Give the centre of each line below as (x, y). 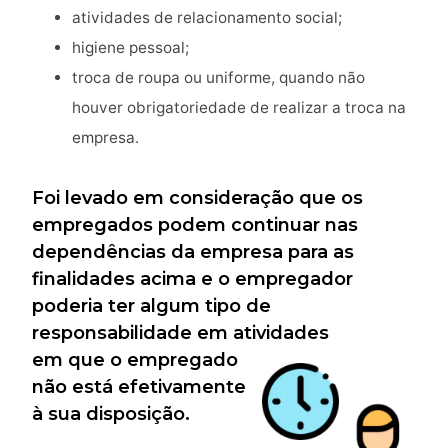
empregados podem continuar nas (195, 225)
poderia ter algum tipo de (151, 306)
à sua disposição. (111, 414)
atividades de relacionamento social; (207, 18)
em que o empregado (135, 360)
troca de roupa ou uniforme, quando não (218, 78)
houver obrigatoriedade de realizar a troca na (239, 108)
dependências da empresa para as (193, 252)
